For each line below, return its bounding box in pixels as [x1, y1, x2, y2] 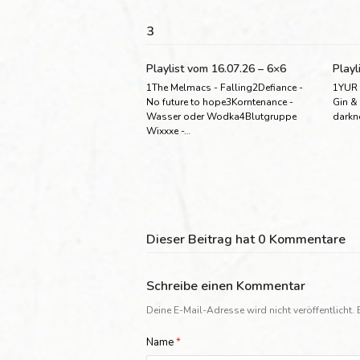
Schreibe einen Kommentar [146, 276, 305, 295]
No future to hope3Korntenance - [146, 95, 293, 108]
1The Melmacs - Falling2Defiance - [146, 80, 303, 94]
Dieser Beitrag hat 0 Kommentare [146, 230, 346, 248]
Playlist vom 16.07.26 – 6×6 [146, 60, 286, 76]
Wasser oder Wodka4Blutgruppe [146, 109, 297, 123]
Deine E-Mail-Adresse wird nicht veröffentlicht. [146, 303, 354, 317]
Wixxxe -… [146, 124, 190, 137]
